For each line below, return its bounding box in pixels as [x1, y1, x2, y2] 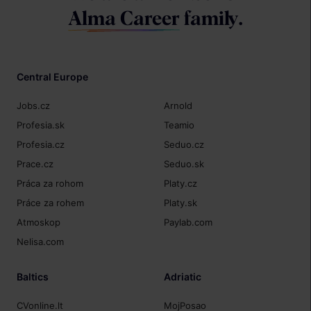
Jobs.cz [17, 99, 51, 111]
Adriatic [164, 270, 202, 283]
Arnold [164, 99, 193, 111]
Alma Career [68, 9, 180, 29]
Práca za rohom [17, 178, 84, 190]
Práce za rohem [17, 197, 85, 209]
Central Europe [17, 70, 89, 83]
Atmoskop [17, 217, 61, 228]
